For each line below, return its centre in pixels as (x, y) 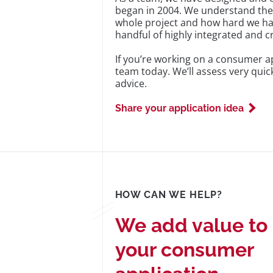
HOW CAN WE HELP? (168, 195)
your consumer (184, 250)
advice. (131, 83)
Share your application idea (179, 108)
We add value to (191, 225)
